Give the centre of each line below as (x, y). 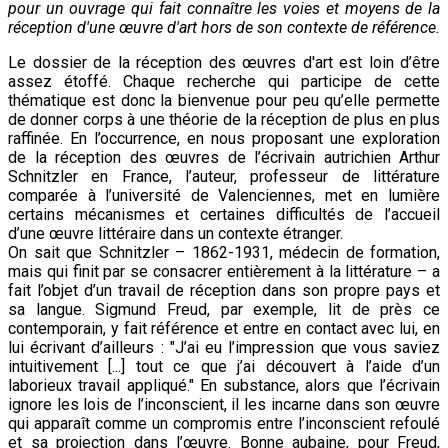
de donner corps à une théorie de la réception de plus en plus (224, 119)
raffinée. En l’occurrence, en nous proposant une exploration (224, 138)
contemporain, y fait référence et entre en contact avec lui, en (224, 328)
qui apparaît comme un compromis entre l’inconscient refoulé (224, 423)
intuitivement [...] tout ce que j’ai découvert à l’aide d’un (224, 366)
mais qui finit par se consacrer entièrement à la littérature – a (224, 271)
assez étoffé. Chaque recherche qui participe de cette (224, 81)
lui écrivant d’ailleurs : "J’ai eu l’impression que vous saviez (224, 347)
